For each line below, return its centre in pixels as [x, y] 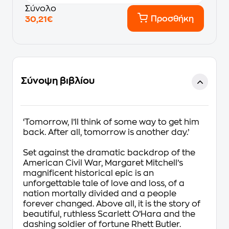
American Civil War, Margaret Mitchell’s [103, 163]
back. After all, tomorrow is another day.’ [106, 132]
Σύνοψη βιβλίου [58, 81]
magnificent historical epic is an [88, 173]
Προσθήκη [172, 19]
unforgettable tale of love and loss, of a [104, 184]
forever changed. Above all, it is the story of [112, 204]
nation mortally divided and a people [100, 194]
